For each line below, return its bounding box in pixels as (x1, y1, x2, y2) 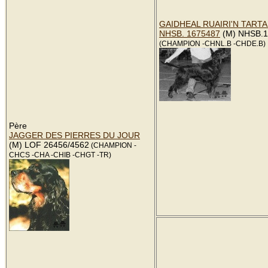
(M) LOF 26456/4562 (9, 140, 89, 150)
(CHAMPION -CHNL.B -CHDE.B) (159, 40, 266, 47)
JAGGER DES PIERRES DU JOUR (9, 130, 140, 140)
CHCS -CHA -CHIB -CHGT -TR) (9, 151, 111, 159)
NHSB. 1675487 (159, 29, 220, 38)
